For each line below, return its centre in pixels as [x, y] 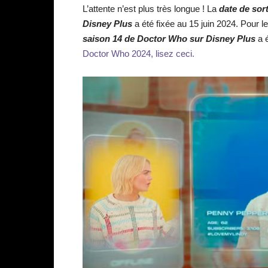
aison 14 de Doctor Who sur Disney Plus [171, 39]
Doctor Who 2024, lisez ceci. [138, 54]
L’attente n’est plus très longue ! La [151, 9]
